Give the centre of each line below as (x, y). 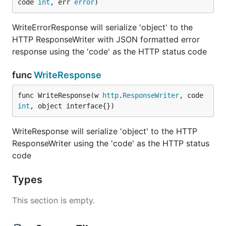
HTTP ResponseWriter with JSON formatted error (106, 39)
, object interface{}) (72, 106)
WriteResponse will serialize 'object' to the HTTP (105, 131)
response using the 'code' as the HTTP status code (109, 51)
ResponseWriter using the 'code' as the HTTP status (111, 143)
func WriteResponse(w (60, 95)
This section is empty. (53, 200)
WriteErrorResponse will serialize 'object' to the (102, 27)
